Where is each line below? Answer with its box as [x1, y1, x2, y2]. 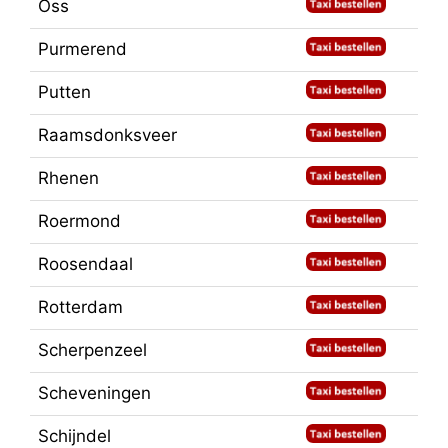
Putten [38, 81, 91, 102]
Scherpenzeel [38, 339, 147, 360]
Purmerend [38, 38, 127, 59]
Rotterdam [38, 296, 123, 317]
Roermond [38, 210, 121, 231]
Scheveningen [38, 382, 151, 403]
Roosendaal [38, 253, 133, 274]
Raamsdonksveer [38, 124, 177, 145]
